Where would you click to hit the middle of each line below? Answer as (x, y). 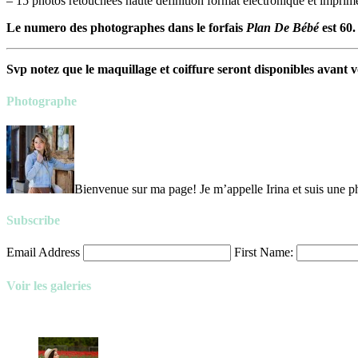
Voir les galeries (49, 285)
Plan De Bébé (282, 28)
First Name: (265, 253)
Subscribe (33, 221)
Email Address (45, 253)
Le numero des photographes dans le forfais (126, 28)
